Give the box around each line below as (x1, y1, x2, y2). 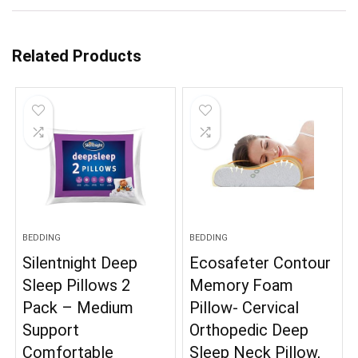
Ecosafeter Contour (189, 253, 332, 272)
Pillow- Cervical (189, 297, 300, 317)
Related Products (12, 46, 141, 66)
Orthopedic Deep (189, 320, 309, 340)
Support (22, 320, 80, 340)
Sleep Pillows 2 (22, 275, 131, 295)
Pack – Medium (22, 297, 134, 317)
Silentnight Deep (22, 253, 138, 272)
